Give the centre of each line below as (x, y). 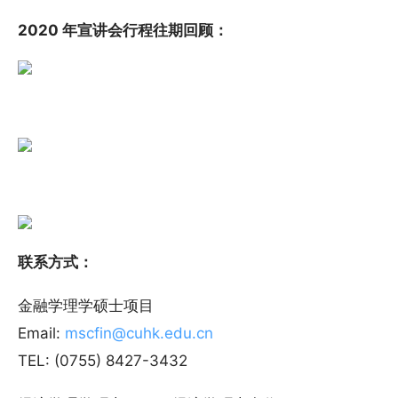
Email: (41, 333)
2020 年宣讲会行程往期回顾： (123, 30)
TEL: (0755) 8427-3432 (103, 360)
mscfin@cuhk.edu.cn (139, 333)
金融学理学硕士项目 (86, 305)
